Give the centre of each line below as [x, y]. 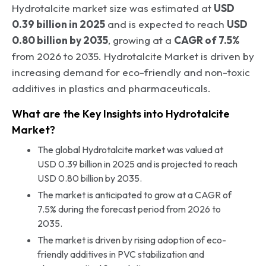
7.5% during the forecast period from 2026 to [129, 209]
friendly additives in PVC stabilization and [121, 254]
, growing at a [141, 40]
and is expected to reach [166, 24]
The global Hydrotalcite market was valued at [130, 150]
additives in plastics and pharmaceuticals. [111, 88]
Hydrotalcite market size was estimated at [113, 8]
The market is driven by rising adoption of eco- [132, 240]
